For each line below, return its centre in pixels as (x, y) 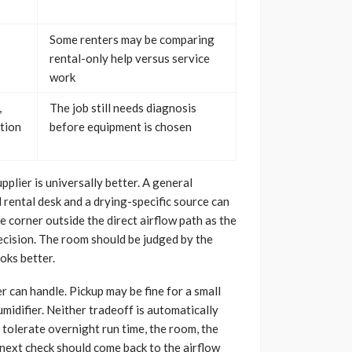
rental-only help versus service (130, 59)
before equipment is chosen (121, 127)
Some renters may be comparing (132, 40)
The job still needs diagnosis (123, 108)
